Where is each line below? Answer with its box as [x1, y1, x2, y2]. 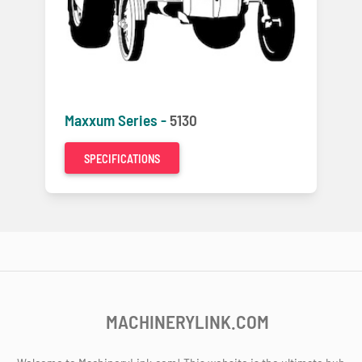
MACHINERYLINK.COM [106, 310, 269, 334]
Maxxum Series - [65, 111, 170, 130]
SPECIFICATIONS [84, 152, 160, 166]
